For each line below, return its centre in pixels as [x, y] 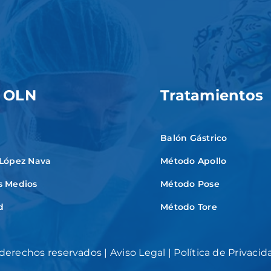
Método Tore [189, 207]
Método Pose [190, 184]
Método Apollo [194, 161]
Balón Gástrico [194, 138]
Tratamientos [212, 95]
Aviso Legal [138, 252]
